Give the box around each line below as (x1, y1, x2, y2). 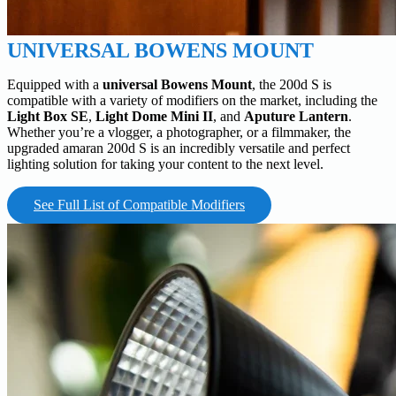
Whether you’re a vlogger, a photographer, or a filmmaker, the (7, 125, 351, 141)
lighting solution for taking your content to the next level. (7, 156, 324, 172)
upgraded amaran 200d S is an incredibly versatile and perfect (7, 141, 350, 156)
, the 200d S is (252, 77, 331, 93)
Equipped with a (7, 77, 103, 93)
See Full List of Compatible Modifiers (34, 197, 245, 213)
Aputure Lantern (244, 109, 348, 125)
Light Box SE (7, 109, 88, 125)
